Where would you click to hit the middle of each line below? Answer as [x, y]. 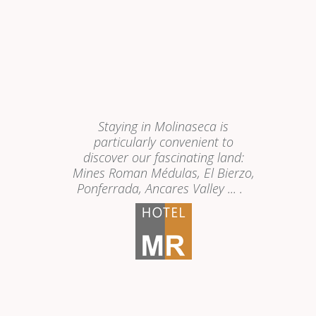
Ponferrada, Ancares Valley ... [157, 188]
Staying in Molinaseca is [163, 126]
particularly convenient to [163, 142]
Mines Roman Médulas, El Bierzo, [163, 173]
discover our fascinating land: [163, 157]
